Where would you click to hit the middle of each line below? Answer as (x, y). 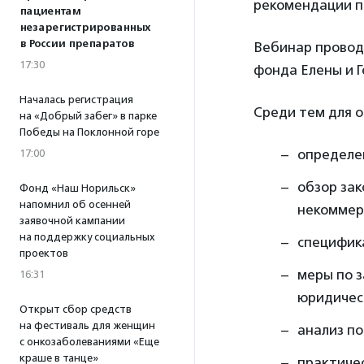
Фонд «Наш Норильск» (78, 188)
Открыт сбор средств (76, 309)
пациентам (50, 11)
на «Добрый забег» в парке (88, 116)
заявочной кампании (72, 221)
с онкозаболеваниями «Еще (89, 342)
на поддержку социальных (87, 237)
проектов (44, 253)
